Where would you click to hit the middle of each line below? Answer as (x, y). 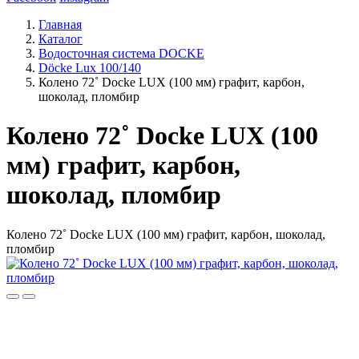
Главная (60, 24)
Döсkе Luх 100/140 (90, 68)
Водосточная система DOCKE (121, 53)
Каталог (61, 39)
